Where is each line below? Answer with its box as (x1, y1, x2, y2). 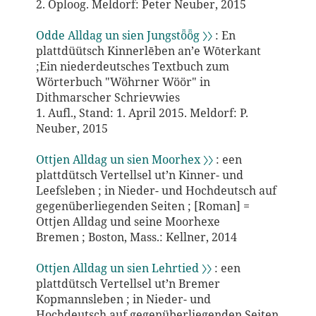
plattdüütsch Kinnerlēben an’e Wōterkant (35, 42, 261, 59)
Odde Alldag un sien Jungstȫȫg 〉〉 (35, 27, 212, 43)
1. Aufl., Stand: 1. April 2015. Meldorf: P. (35, 104, 248, 121)
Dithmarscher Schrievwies (35, 89, 180, 105)
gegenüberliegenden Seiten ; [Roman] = (35, 197, 250, 214)
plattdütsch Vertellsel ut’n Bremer (35, 275, 220, 291)
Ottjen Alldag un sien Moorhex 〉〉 (35, 151, 213, 167)
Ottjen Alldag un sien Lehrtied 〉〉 (35, 260, 212, 276)
